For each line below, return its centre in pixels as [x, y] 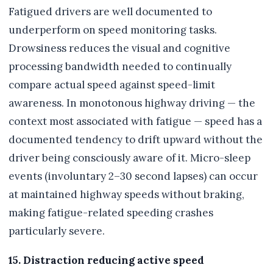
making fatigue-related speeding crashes [111, 213]
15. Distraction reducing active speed [106, 261]
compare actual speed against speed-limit [112, 85]
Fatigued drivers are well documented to [110, 12]
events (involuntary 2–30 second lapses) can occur [133, 176]
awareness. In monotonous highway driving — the [132, 103]
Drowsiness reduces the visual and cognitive [119, 48]
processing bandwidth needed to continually [120, 67]
